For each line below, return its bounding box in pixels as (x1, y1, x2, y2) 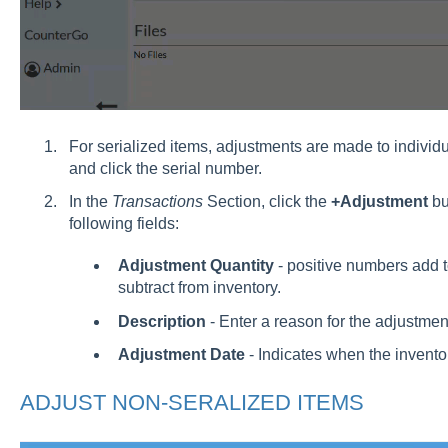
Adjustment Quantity (117, 257, 274, 275)
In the (68, 193, 112, 211)
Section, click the (202, 193, 327, 211)
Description (117, 312, 206, 330)
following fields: (68, 215, 179, 233)
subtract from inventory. (117, 279, 281, 297)
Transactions (111, 193, 203, 211)
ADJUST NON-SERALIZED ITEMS (19, 389, 364, 415)
